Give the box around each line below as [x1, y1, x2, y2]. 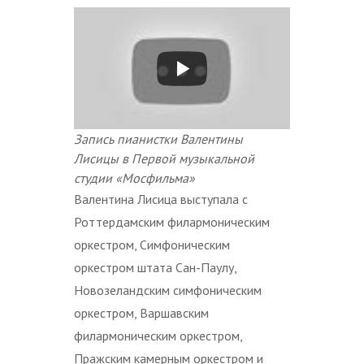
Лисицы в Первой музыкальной [74, 149, 254, 167]
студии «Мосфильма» [74, 169, 195, 186]
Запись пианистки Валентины [74, 130, 243, 147]
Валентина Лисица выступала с [74, 190, 248, 207]
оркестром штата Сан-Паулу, [74, 258, 236, 275]
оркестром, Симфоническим [74, 236, 230, 253]
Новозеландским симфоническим [74, 281, 262, 298]
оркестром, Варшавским [74, 304, 209, 321]
